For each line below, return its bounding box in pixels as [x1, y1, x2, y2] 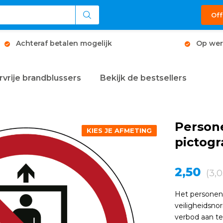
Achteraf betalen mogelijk [16, 39, 112, 48]
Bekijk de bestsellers [100, 73, 187, 83]
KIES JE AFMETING [87, 126, 152, 134]
